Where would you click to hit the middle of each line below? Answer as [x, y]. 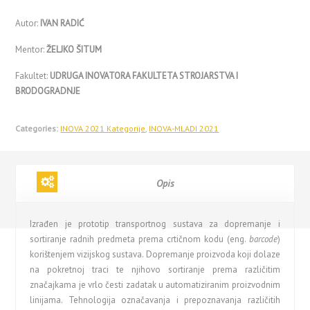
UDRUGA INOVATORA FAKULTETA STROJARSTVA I [144, 76]
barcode [263, 239]
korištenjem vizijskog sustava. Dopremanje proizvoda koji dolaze [155, 254]
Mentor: [31, 49]
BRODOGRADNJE [48, 91]
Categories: [37, 128]
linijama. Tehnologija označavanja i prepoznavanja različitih [155, 300]
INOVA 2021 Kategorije [103, 128]
